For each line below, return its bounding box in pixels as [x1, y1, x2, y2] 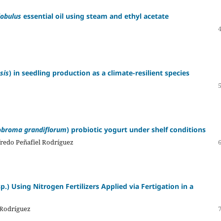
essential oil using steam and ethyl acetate [21, 11, 169, 21]
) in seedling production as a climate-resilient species [9, 68, 189, 77]
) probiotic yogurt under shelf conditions [67, 124, 206, 134]
